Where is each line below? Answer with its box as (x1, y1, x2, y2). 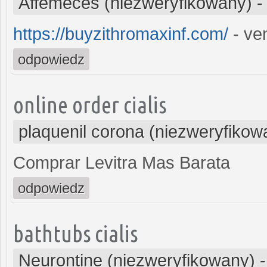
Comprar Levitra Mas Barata (13, 153, 230, 172)
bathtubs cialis (13, 220, 138, 246)
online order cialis (13, 91, 166, 117)
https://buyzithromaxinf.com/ (13, 24, 228, 44)
